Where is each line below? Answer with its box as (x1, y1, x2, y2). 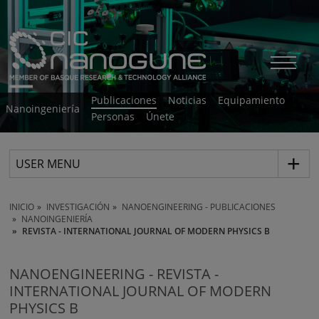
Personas (91, 110, 135, 123)
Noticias (168, 93, 206, 107)
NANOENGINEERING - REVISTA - (9, 264, 219, 283)
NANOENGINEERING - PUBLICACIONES (122, 201, 276, 213)
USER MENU (16, 155, 81, 172)
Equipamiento (218, 93, 285, 107)
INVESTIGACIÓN (46, 201, 110, 213)
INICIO (9, 201, 35, 213)
